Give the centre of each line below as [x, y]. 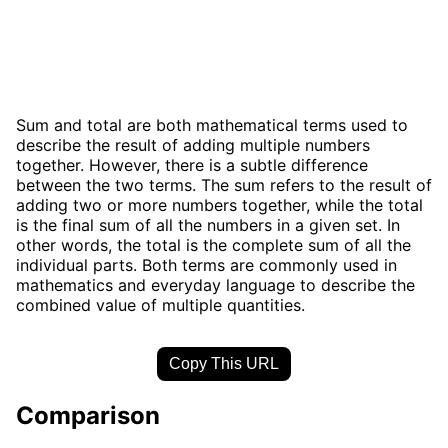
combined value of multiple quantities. [160, 304]
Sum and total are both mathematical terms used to [212, 124]
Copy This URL [224, 363]
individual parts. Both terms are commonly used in [206, 264]
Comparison [88, 415]
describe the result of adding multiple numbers [193, 144]
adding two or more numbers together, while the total [219, 204]
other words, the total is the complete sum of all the [213, 244]
